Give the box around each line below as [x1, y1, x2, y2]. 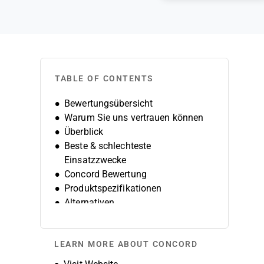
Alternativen [64, 197, 115, 207]
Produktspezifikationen [64, 183, 162, 193]
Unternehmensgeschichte [64, 226, 171, 236]
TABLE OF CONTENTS [55, 74, 154, 83]
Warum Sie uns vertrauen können [64, 113, 204, 123]
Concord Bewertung [64, 169, 147, 179]
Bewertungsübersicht [64, 98, 153, 108]
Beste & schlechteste [64, 141, 151, 151]
